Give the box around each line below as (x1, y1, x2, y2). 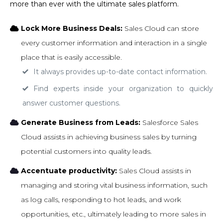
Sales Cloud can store (124, 23, 200, 33)
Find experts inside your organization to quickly (33, 84, 214, 93)
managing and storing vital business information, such (21, 180, 208, 190)
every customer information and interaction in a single (21, 38, 208, 47)
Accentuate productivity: (21, 166, 119, 175)
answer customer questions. (22, 98, 120, 108)
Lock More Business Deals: (21, 23, 125, 33)
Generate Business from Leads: (21, 117, 143, 127)
